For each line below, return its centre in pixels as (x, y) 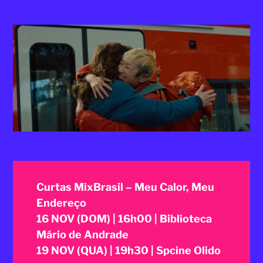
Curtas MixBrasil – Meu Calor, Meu (126, 187)
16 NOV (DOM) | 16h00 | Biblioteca (124, 218)
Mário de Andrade (83, 234)
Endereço (62, 203)
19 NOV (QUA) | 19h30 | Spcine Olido (129, 250)
